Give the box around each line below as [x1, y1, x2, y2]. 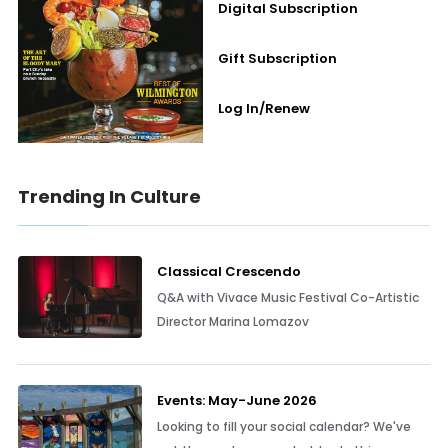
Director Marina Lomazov [156, 313, 309, 330]
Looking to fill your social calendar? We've [156, 418, 411, 435]
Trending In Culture [17, 184, 201, 209]
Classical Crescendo [156, 262, 301, 281]
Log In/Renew [218, 99, 311, 118]
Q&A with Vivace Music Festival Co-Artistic [156, 289, 419, 306]
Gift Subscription [218, 49, 338, 68]
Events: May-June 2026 [156, 391, 317, 410]
